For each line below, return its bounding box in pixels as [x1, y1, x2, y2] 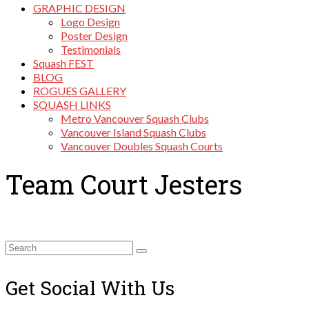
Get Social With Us [6, 275, 175, 301]
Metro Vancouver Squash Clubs [61, 112, 209, 125]
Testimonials [61, 43, 121, 56]
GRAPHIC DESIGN [33, 1, 126, 14]
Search [5, 240, 36, 253]
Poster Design [61, 29, 128, 42]
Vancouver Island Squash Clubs [61, 126, 206, 139]
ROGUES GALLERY [33, 84, 126, 97]
